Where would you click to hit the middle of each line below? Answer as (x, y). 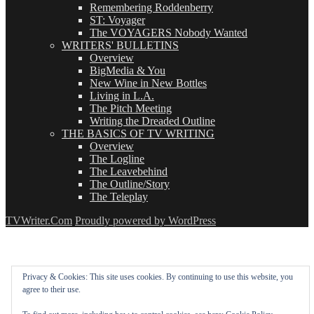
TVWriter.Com (39, 221)
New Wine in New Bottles (148, 83)
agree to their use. (52, 289)
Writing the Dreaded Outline (152, 121)
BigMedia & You (128, 71)
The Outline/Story (130, 184)
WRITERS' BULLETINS (120, 46)
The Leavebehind (129, 172)
